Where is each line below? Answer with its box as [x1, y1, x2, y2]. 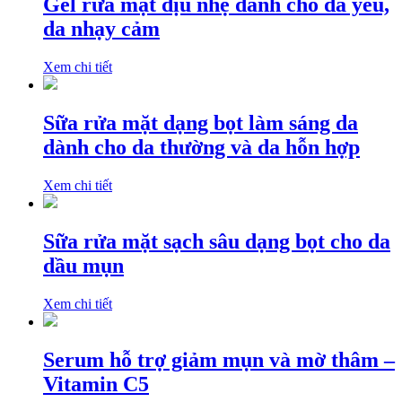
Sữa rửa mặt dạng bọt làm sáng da [43, 111, 358, 135]
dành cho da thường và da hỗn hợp [43, 135, 360, 160]
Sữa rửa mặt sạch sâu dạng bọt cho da [43, 230, 390, 254]
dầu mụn [43, 254, 124, 278]
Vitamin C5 [43, 371, 149, 396]
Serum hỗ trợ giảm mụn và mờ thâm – [43, 347, 395, 371]
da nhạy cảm [43, 17, 160, 41]
